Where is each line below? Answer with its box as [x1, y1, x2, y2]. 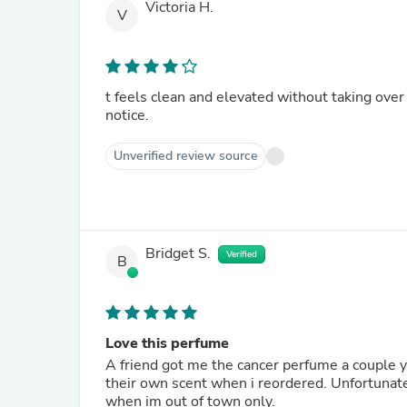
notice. [105, 105, 149, 125]
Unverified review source [114, 147, 258, 164]
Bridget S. [145, 243, 211, 264]
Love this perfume [105, 333, 229, 353]
